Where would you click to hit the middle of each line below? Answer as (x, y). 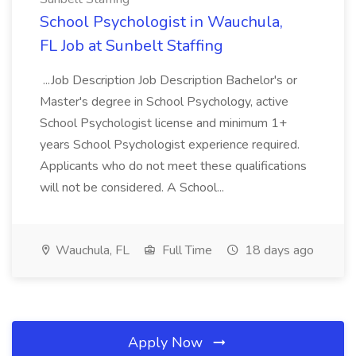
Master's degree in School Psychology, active (164, 102)
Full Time (186, 250)
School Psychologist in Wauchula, (161, 22)
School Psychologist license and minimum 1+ (163, 123)
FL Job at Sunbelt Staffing (132, 46)
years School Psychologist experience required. (170, 145)
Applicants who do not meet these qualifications (173, 166)
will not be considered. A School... (133, 188)
